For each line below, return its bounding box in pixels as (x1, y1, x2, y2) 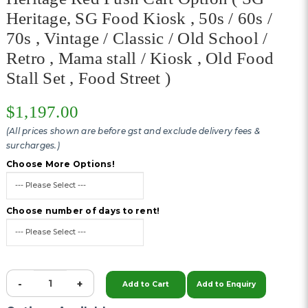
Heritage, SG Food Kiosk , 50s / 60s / (5, 9, 273, 27)
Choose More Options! (5, 159, 115, 169)
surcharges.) (5, 140, 60, 151)
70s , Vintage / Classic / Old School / (5, 29, 268, 47)
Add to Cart (122, 280, 169, 289)
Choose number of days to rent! (5, 206, 160, 216)
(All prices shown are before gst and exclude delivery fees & (5, 126, 260, 136)
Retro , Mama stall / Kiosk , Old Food (5, 49, 274, 67)
